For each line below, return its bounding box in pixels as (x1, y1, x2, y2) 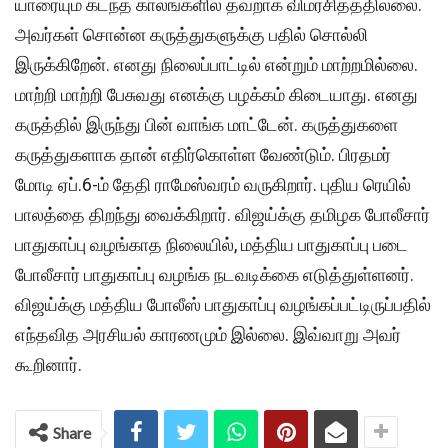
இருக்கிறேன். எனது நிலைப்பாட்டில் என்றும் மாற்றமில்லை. (15, 54, 418, 76)
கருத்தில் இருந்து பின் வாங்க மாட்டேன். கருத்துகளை (15, 114, 398, 136)
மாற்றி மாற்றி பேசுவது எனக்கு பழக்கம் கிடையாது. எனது (15, 84, 418, 106)
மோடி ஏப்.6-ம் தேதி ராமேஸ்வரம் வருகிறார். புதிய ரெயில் (15, 174, 411, 196)
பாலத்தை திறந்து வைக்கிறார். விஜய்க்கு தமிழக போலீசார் (15, 204, 430, 226)
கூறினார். (15, 354, 82, 376)
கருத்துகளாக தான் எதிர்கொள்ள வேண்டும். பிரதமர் (15, 144, 391, 166)
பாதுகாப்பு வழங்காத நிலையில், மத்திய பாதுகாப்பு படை (15, 234, 408, 256)
